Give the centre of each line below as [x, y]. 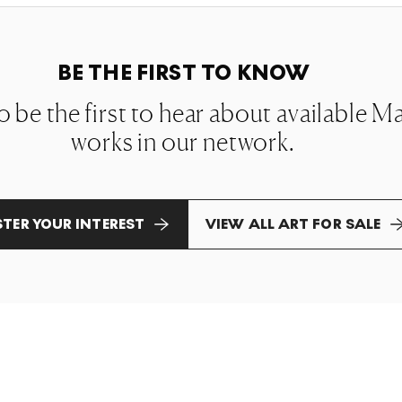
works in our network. [183, 142]
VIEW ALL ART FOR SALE [293, 224]
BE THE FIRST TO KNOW [183, 73]
